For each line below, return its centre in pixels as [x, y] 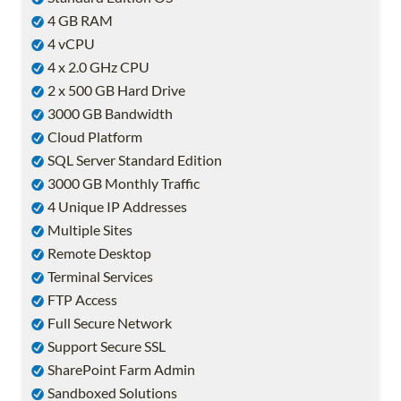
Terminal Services [99, 277]
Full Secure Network [108, 323]
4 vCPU [70, 44]
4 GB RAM [79, 21]
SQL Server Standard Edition [133, 160]
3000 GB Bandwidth [109, 114]
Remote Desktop [98, 253]
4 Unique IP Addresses [116, 207]
